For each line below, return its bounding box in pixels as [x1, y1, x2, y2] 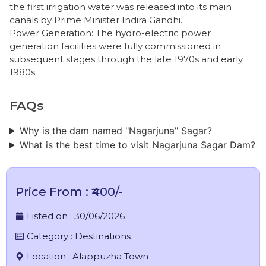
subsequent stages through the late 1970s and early [9, 53, 243, 65]
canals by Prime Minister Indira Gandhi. [9, 14, 182, 26]
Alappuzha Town [72, 250, 148, 262]
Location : [27, 250, 72, 262]
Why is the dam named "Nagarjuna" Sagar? [19, 124, 212, 137]
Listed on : [27, 210, 74, 221]
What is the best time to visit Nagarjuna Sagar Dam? [19, 138, 255, 151]
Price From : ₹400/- [15, 184, 123, 199]
